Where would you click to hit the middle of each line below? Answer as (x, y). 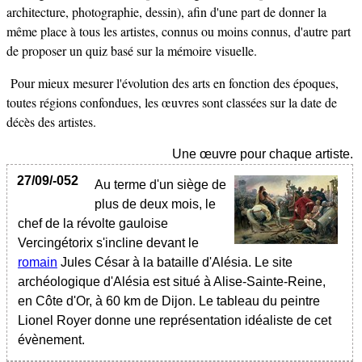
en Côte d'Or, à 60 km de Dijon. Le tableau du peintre (169, 301)
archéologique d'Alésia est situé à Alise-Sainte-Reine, (172, 282)
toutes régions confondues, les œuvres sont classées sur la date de (172, 102)
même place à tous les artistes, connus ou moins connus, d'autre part (179, 31)
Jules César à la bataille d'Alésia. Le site (175, 262)
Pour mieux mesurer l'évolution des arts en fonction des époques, (173, 83)
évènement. (51, 340)
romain (38, 262)
